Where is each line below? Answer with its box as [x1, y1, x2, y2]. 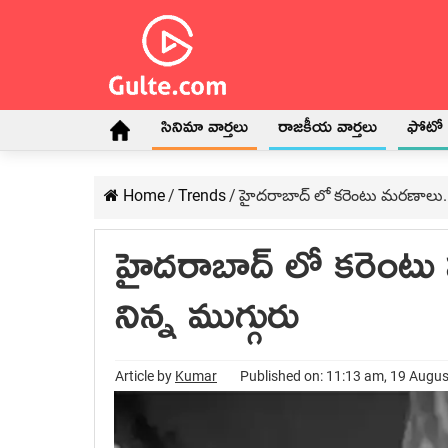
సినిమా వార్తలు [161, 116, 248, 146]
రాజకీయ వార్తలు [278, 116, 377, 146]
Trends [178, 186, 226, 205]
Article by [115, 368, 175, 384]
